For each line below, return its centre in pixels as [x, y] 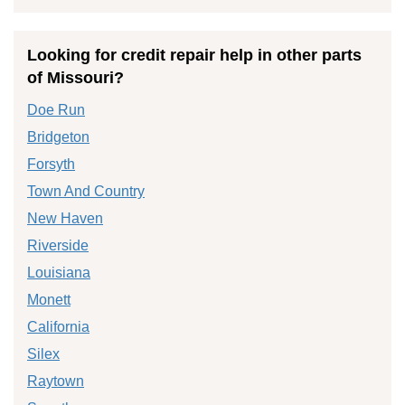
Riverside [58, 245]
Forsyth [51, 164]
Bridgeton [58, 137]
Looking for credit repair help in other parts [194, 55]
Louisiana [59, 272]
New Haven [65, 218]
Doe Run [56, 109]
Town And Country [86, 191]
